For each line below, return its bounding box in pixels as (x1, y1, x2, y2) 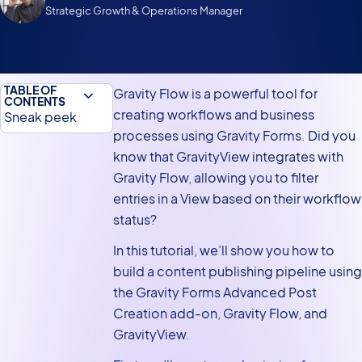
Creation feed (4, 274, 90, 292)
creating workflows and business (112, 105, 314, 123)
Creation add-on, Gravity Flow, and (112, 305, 327, 322)
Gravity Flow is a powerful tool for (112, 84, 318, 102)
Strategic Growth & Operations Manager (45, 3, 242, 18)
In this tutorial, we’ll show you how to (112, 242, 335, 259)
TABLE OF (4, 82, 57, 97)
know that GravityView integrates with (112, 147, 343, 165)
